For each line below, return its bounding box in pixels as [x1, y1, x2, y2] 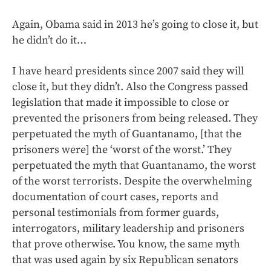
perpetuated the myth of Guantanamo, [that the [12, 126, 241, 141]
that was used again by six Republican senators [12, 252, 238, 267]
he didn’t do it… [12, 33, 87, 47]
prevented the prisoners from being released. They [12, 111, 258, 125]
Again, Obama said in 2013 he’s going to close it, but [12, 17, 258, 31]
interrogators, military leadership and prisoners [12, 221, 244, 235]
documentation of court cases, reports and [12, 189, 218, 204]
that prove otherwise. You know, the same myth [12, 237, 240, 251]
